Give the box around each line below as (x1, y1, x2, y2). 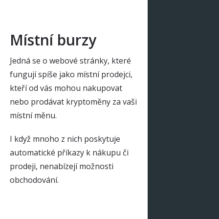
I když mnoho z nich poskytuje (10, 133, 120, 144)
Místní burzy (10, 30, 96, 50)
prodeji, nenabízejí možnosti (10, 161, 113, 172)
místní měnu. (10, 110, 57, 121)
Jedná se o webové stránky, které (10, 55, 131, 66)
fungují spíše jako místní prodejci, (10, 69, 132, 80)
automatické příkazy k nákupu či (10, 147, 129, 158)
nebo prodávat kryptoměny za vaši (10, 96, 137, 107)
